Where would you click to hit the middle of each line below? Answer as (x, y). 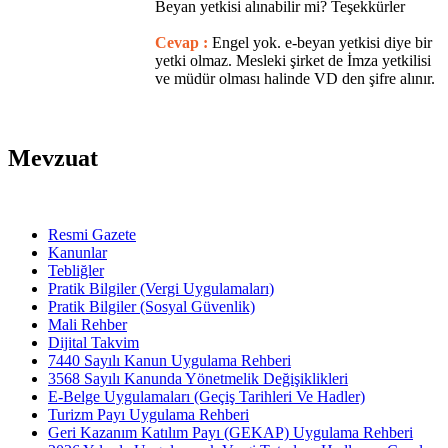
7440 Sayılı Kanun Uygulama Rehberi (169, 360)
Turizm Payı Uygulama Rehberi (148, 414)
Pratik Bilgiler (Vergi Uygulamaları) (161, 288)
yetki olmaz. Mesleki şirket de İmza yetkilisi (293, 60)
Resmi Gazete (92, 234)
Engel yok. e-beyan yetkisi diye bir (322, 42)
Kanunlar (77, 252)
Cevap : (183, 42)
